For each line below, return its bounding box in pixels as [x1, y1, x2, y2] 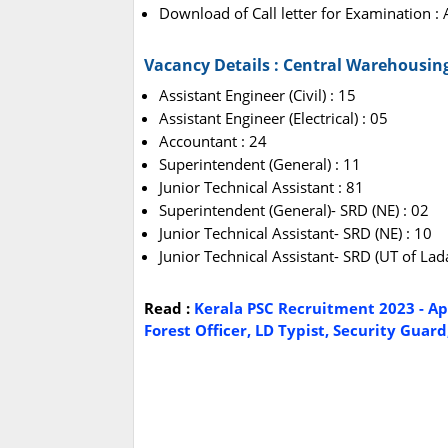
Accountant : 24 [159, 131, 267, 152]
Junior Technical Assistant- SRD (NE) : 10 [159, 223, 432, 244]
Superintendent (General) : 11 [159, 154, 361, 175]
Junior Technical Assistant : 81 [159, 177, 364, 198]
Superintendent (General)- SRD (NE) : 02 [159, 200, 429, 221]
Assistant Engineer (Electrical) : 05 [159, 108, 388, 129]
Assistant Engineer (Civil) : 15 [159, 85, 356, 106]
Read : [144, 298, 194, 319]
